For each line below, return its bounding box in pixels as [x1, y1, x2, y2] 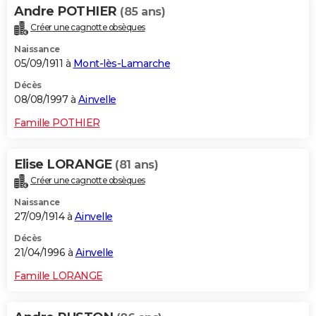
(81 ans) [115, 158, 158, 172]
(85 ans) [120, 5, 165, 19]
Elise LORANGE [14, 157, 115, 173]
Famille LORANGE [14, 269, 103, 282]
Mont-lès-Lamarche [73, 57, 170, 71]
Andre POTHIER [14, 4, 120, 20]
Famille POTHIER [14, 116, 100, 130]
